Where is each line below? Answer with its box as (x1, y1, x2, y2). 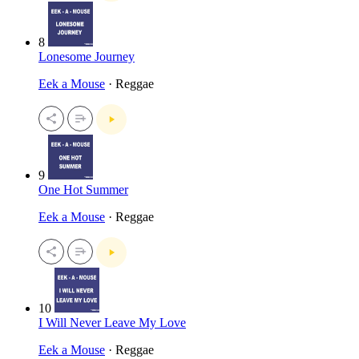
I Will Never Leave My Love (38, 315, 186, 329)
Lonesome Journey (38, 50, 135, 64)
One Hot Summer (38, 183, 128, 196)
